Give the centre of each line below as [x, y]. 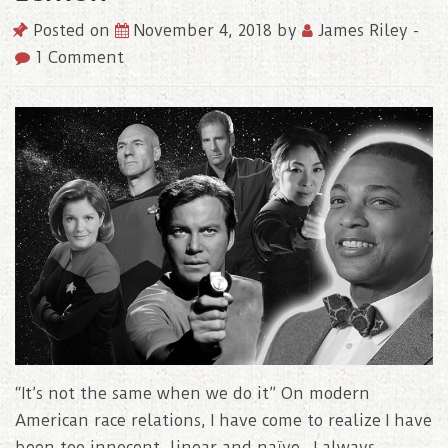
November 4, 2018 [205, 30]
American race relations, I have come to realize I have [223, 421]
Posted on [71, 30]
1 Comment [77, 57]
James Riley [363, 30]
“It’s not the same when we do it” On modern [192, 394]
